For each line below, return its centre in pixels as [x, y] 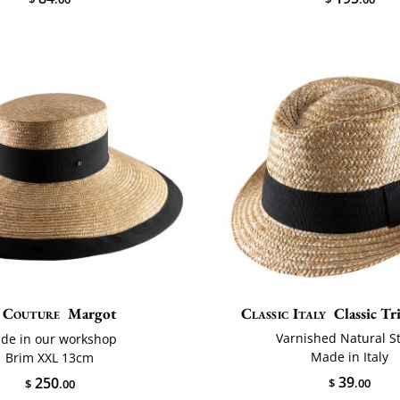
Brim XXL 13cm [50, 358]
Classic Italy [283, 313]
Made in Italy [350, 356]
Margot [92, 313]
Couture [31, 313]
